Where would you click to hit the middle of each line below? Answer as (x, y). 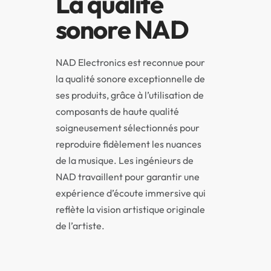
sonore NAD (122, 30)
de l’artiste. (80, 226)
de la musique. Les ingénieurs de (124, 161)
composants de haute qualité (117, 112)
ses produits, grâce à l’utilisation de (129, 95)
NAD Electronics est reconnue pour (130, 63)
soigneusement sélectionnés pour (127, 128)
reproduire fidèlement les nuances (128, 144)
